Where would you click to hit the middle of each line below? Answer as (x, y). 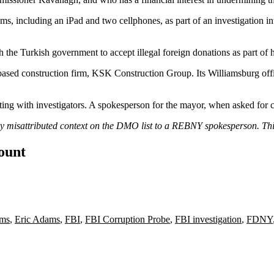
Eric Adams (37, 219)
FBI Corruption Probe (128, 219)
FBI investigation (208, 219)
